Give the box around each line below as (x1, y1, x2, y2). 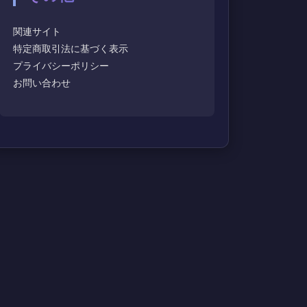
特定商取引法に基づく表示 (13, 43, 128, 54)
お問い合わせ (13, 77, 71, 88)
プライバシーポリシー (13, 60, 109, 71)
